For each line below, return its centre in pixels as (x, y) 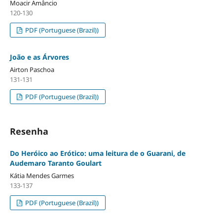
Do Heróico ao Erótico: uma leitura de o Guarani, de (97, 153)
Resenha (29, 131)
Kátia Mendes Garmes (42, 176)
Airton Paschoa (32, 70)
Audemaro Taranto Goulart (55, 163)
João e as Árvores (39, 57)
